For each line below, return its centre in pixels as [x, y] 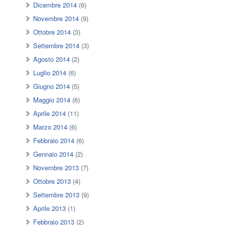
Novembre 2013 [56, 168]
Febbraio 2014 [54, 141]
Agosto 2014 [52, 59]
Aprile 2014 [50, 114]
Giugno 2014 [52, 86]
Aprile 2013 [50, 208]
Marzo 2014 [50, 127]
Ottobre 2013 [52, 181]
